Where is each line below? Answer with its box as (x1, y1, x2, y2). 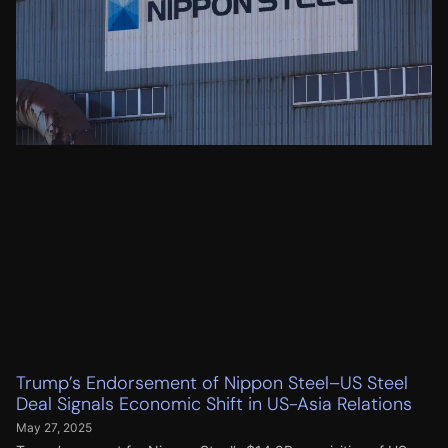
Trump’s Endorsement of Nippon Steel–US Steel (16, 370, 408, 395)
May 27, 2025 (16, 419, 92, 435)
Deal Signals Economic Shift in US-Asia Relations (16, 391, 412, 416)
